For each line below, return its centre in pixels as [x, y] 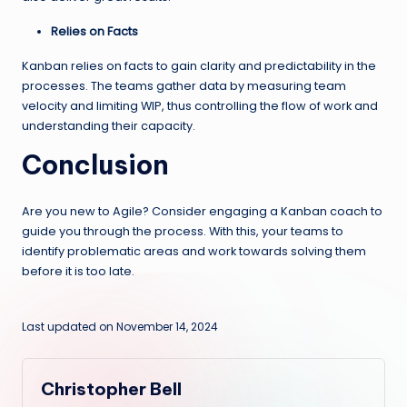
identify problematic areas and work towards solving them [194, 251]
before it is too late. [78, 271]
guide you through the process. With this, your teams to [183, 231]
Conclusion [95, 164]
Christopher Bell [111, 388]
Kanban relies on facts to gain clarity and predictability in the [199, 65]
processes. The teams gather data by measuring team [184, 85]
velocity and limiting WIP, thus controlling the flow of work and [200, 105]
